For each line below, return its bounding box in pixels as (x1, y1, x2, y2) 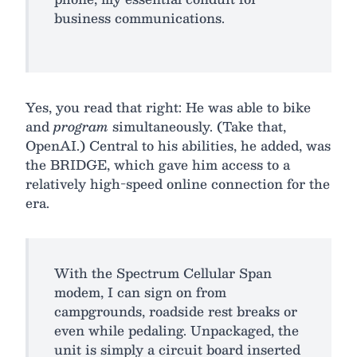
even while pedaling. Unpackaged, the (54, 319, 299, 341)
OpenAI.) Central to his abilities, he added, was (25, 134, 331, 156)
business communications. (54, 6, 225, 29)
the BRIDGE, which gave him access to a (25, 153, 290, 175)
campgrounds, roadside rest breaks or (54, 300, 297, 322)
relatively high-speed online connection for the (25, 172, 330, 194)
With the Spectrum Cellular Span (54, 261, 272, 284)
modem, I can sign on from (54, 280, 226, 303)
